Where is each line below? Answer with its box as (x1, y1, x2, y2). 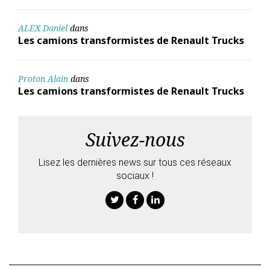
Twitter (114, 208, 143, 220)
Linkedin (155, 208, 189, 220)
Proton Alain (18, 72, 68, 84)
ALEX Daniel (18, 22, 67, 34)
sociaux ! (116, 169, 154, 181)
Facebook (134, 208, 171, 220)
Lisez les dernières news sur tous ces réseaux (39, 156, 231, 168)
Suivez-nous (85, 127, 185, 152)
